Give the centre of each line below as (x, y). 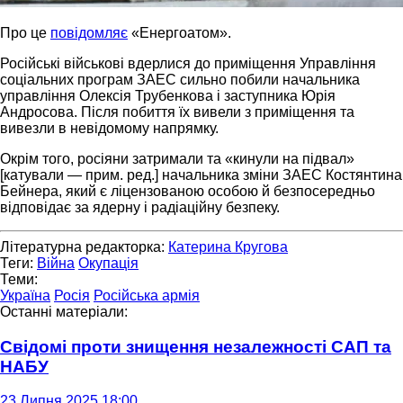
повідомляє (89, 32)
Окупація (108, 263)
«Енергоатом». (179, 32)
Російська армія (147, 295)
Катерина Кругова (228, 246)
